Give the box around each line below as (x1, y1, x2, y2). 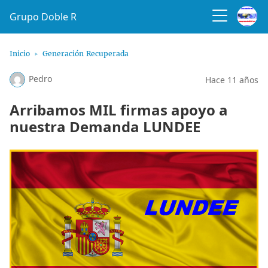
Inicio (10, 49, 30, 58)
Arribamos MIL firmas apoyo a (10, 100, 228, 120)
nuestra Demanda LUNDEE (10, 117, 200, 136)
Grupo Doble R (10, 10, 77, 23)
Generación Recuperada (42, 49, 129, 58)
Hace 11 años (205, 74, 258, 86)
